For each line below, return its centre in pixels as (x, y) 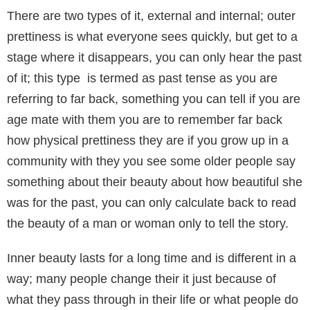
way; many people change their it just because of (142, 279)
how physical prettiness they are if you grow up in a (148, 140)
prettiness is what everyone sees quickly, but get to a (152, 36)
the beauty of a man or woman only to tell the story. (148, 223)
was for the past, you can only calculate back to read (152, 202)
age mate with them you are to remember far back (145, 119)
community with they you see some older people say (151, 161)
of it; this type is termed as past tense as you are (142, 78)
